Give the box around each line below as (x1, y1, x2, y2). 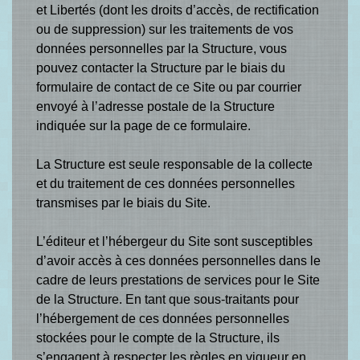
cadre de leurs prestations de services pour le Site (36, 273, 320, 287)
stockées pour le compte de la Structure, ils (36, 331, 280, 345)
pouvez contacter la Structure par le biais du (36, 61, 285, 75)
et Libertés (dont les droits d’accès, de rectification (36, 3, 319, 17)
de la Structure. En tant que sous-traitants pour (36, 292, 299, 306)
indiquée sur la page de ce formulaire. (36, 119, 251, 133)
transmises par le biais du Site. (36, 196, 211, 210)
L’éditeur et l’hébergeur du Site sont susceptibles (36, 235, 313, 248)
